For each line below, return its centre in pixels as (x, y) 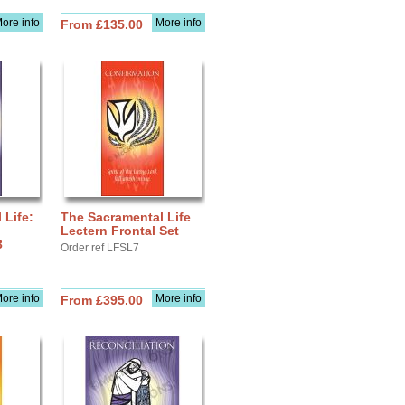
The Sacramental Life (126, 217)
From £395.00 (102, 300)
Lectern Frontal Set (120, 231)
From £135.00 (102, 24)
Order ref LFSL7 (100, 248)
